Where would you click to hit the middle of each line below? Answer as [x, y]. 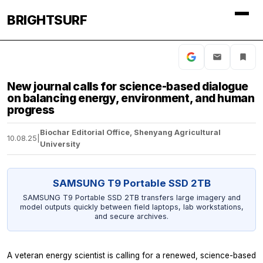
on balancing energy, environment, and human [131, 98]
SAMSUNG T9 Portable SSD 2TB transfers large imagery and [131, 198]
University [60, 144]
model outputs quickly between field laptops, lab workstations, [131, 207]
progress [31, 110]
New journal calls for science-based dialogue [128, 86]
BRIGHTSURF [47, 20]
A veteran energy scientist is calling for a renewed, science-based [131, 255]
